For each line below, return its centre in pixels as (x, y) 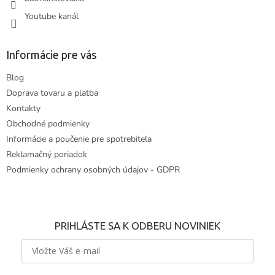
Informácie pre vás (51, 55)
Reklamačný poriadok (47, 155)
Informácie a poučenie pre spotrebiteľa (79, 139)
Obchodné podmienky (48, 124)
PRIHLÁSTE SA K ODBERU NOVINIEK (137, 226)
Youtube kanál (52, 17)
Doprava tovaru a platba (52, 93)
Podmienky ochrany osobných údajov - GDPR (93, 170)
